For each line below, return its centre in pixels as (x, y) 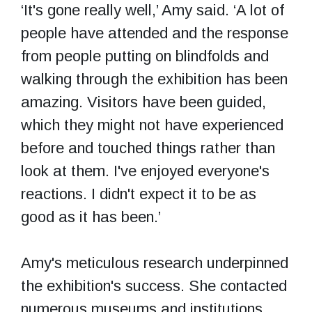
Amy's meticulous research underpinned (155, 263)
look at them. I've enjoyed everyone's (145, 171)
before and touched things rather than (148, 148)
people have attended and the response (155, 33)
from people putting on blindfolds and (145, 56)
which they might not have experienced (152, 125)
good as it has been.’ (91, 217)
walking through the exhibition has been (154, 79)
